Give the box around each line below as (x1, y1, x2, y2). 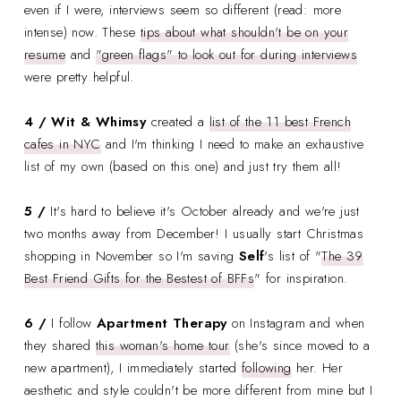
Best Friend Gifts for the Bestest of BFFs (23, 268, 255, 288)
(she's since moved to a (229, 335, 371, 355)
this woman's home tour (95, 335, 230, 355)
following (242, 357, 292, 378)
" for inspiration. (254, 268, 348, 288)
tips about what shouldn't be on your (140, 21, 349, 42)
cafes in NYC (23, 133, 101, 154)
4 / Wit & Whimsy (23, 111, 147, 132)
